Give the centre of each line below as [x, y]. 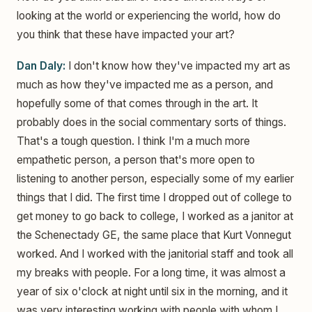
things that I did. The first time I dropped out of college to [154, 198]
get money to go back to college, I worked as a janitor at [155, 217]
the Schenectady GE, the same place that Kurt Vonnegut [154, 235]
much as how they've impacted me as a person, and [145, 85]
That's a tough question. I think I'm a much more [133, 141]
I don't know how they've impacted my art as [178, 66]
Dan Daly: [41, 66]
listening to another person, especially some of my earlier [155, 179]
